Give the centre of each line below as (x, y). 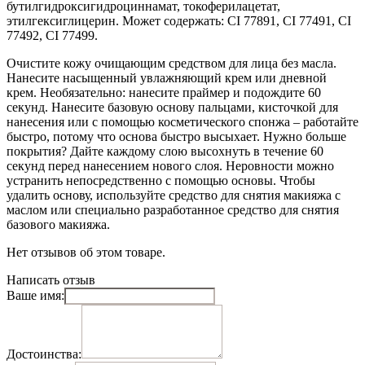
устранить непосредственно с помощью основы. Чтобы (161, 180)
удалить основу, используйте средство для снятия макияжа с (174, 195)
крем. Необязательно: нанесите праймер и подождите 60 (164, 92)
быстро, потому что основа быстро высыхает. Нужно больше (176, 136)
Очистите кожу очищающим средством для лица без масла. (172, 63)
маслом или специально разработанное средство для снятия (173, 209)
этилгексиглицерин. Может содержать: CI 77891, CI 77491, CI (179, 20)
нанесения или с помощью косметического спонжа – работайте (182, 121)
